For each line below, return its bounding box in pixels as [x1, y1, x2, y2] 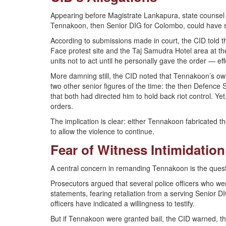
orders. [50, 101, 73, 111]
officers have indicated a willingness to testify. [50, 198, 195, 208]
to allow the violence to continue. [50, 126, 154, 136]
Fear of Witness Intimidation [50, 140, 225, 159]
